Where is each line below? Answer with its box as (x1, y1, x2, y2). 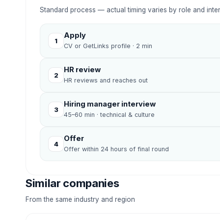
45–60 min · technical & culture (64, 111, 155, 118)
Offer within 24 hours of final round (64, 145, 169, 153)
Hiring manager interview (64, 100, 156, 108)
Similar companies (26, 177, 119, 190)
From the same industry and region (26, 195, 135, 203)
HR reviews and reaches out (64, 77, 148, 84)
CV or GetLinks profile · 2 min (64, 42, 152, 50)
